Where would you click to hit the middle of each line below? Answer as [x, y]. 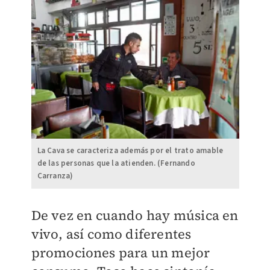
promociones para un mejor [121, 253]
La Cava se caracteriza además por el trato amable [130, 151]
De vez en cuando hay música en [135, 215]
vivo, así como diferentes [111, 234]
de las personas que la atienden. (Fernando [116, 164]
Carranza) [55, 176]
